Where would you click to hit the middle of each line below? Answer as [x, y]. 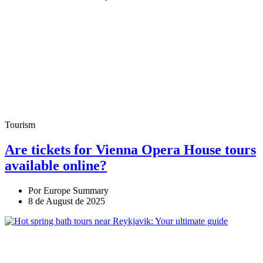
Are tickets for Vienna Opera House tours [130, 150]
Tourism [20, 125]
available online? [56, 166]
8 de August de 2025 [67, 201]
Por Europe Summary [68, 190]
